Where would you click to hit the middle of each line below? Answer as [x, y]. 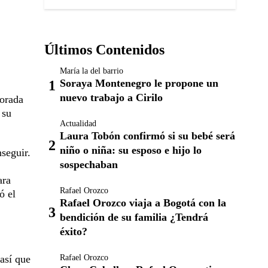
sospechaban [89, 165]
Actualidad [78, 124]
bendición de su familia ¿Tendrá [134, 217]
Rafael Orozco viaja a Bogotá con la [143, 203]
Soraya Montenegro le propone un [139, 83]
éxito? [74, 232]
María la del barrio [92, 71]
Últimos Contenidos [104, 50]
